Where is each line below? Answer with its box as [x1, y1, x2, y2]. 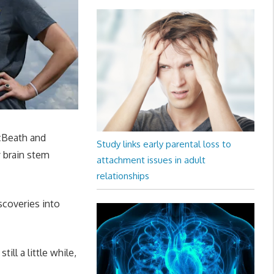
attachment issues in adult [96, 154, 206, 166]
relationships [96, 170, 149, 182]
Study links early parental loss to [96, 138, 231, 150]
